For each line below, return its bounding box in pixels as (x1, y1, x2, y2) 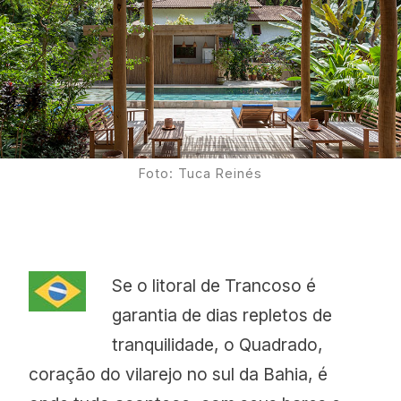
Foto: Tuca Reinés (139, 165, 262, 181)
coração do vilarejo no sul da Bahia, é (29, 363, 328, 386)
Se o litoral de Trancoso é (111, 275, 316, 297)
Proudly (220, 105, 284, 125)
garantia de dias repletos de (111, 304, 332, 327)
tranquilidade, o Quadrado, (111, 334, 323, 356)
